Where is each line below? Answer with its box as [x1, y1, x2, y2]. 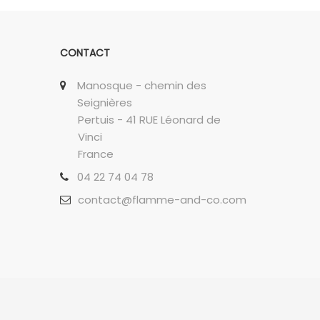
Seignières [76, 95, 132, 110]
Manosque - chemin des [76, 78, 206, 93]
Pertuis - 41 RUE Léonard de [77, 112, 221, 127]
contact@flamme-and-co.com [77, 192, 246, 207]
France [77, 146, 114, 161]
